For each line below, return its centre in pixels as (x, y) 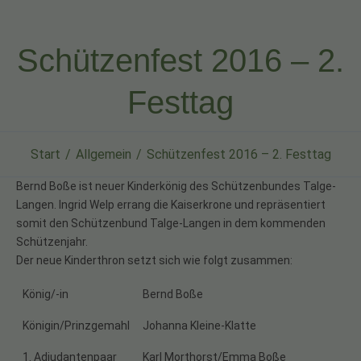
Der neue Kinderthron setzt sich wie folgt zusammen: (154, 260)
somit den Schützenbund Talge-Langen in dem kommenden (171, 223)
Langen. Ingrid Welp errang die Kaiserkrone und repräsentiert (171, 204)
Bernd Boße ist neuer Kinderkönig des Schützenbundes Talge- (176, 186)
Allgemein (103, 154)
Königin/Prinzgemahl (76, 326)
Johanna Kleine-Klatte (199, 326)
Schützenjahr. (52, 241)
